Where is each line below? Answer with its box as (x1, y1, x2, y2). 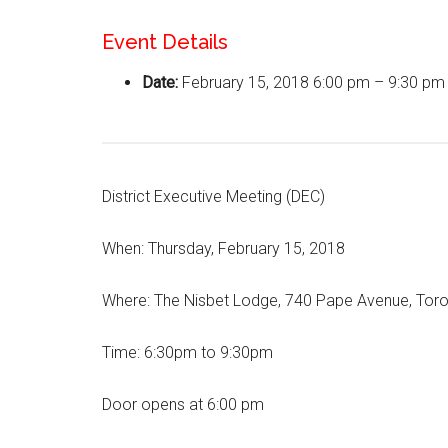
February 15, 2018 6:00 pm (182, 73, 370, 92)
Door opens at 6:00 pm (102, 395, 264, 414)
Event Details (102, 30, 228, 54)
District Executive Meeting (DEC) (102, 187, 325, 206)
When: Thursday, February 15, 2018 (102, 239, 345, 258)
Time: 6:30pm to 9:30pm (102, 343, 273, 362)
